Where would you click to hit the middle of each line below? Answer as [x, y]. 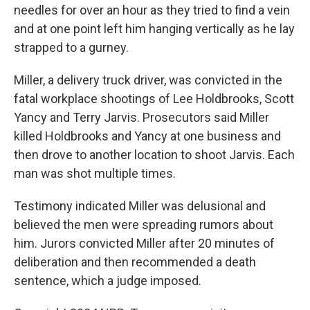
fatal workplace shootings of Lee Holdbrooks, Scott [154, 99]
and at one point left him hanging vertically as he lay [154, 29]
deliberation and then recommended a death [135, 262]
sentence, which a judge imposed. [108, 281]
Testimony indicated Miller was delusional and [140, 206]
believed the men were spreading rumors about [144, 225]
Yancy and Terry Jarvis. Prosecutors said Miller [142, 117]
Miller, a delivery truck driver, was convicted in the [148, 80]
